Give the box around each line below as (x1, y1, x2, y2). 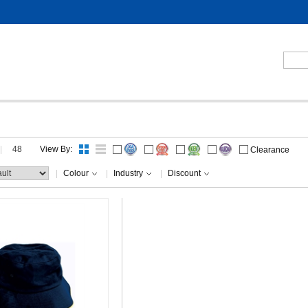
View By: (40, 144, 72, 154)
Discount (168, 168, 201, 178)
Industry (113, 168, 143, 178)
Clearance (250, 145, 289, 155)
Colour (63, 168, 89, 178)
